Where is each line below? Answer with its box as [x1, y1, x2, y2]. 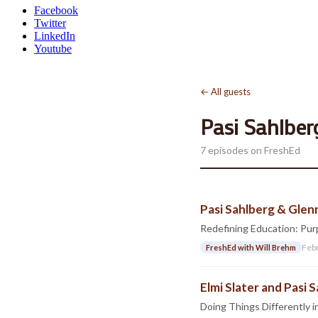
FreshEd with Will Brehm [206, 243, 296, 252]
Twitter [34, 17, 66, 29]
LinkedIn [34, 30, 75, 42]
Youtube [34, 43, 72, 55]
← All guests [200, 86, 251, 97]
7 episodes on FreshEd [200, 144, 300, 156]
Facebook [34, 4, 78, 16]
